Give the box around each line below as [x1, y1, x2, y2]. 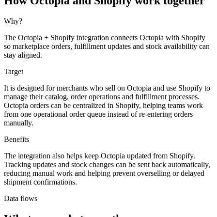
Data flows [4, 194, 37, 202]
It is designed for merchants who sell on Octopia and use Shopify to [4, 83, 210, 92]
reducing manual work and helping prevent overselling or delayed [4, 169, 204, 177]
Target [4, 67, 23, 76]
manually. [4, 118, 33, 127]
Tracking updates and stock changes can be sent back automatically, [4, 160, 210, 169]
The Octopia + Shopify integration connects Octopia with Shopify [4, 33, 205, 42]
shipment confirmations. [4, 177, 77, 186]
